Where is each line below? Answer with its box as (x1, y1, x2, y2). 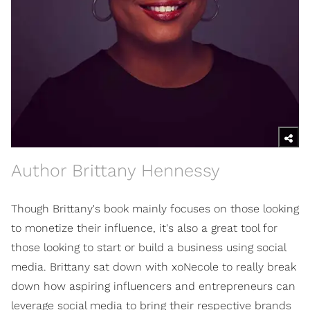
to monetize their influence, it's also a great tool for (11, 221, 277, 235)
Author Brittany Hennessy (11, 160, 220, 181)
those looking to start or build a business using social (11, 240, 286, 254)
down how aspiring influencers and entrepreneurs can (11, 279, 295, 293)
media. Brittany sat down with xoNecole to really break (11, 259, 296, 273)
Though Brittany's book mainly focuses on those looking (11, 201, 299, 215)
